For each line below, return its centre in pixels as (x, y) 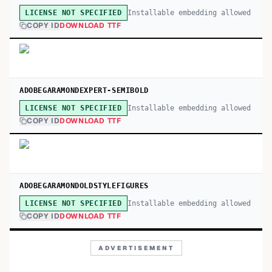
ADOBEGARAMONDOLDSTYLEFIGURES (84, 186)
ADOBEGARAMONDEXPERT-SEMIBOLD (84, 90)
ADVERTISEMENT (136, 248)
